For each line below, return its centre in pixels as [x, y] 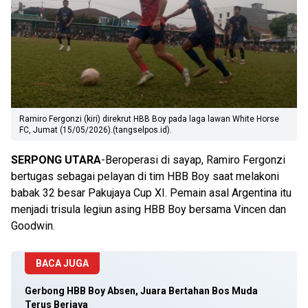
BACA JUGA [62, 263]
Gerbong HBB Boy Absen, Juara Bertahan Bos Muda [141, 291]
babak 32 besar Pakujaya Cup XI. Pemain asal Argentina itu [151, 193]
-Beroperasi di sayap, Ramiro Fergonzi [193, 160]
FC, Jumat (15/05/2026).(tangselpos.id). [96, 130]
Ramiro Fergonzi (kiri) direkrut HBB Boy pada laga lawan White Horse [149, 119]
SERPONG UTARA [56, 160]
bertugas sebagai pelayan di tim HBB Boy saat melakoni [145, 176]
